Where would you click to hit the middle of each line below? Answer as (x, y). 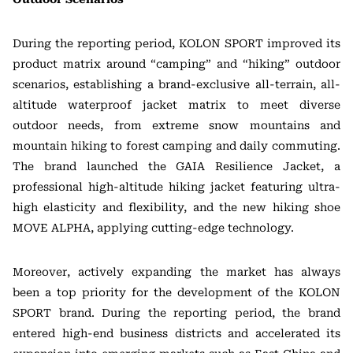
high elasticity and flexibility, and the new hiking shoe (176, 207)
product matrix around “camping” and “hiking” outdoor (176, 63)
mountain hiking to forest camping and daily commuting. (176, 145)
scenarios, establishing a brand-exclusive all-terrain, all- (176, 84)
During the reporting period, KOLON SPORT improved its (176, 43)
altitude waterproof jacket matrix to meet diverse (176, 104)
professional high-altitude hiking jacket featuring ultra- (176, 186)
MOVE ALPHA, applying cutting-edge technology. (153, 227)
